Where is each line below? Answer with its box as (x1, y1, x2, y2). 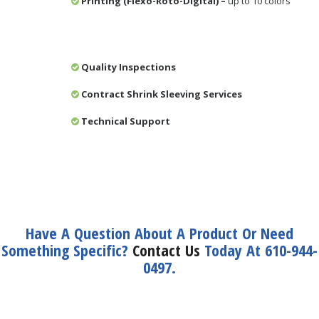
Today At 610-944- (200, 239, 318, 261)
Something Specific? (1, 239, 132, 261)
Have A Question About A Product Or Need (26, 222, 293, 244)
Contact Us (132, 239, 200, 261)
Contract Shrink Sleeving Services (81, 88, 242, 100)
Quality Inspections (81, 61, 176, 73)
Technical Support (81, 115, 170, 127)
